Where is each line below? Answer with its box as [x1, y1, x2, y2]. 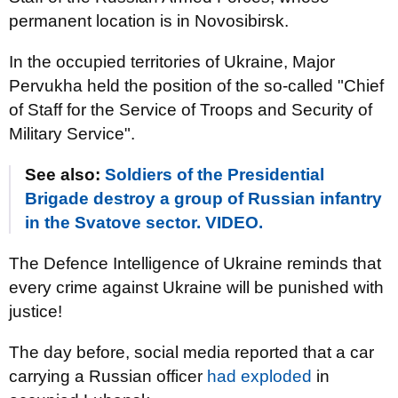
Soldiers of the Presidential [105, 164, 324, 184]
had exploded [207, 366, 312, 386]
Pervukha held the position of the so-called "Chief [9, 76, 384, 95]
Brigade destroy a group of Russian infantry [25, 188, 382, 208]
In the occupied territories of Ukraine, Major [9, 52, 335, 71]
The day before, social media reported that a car [9, 342, 374, 362]
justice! [9, 301, 62, 321]
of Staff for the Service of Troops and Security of [9, 99, 372, 119]
